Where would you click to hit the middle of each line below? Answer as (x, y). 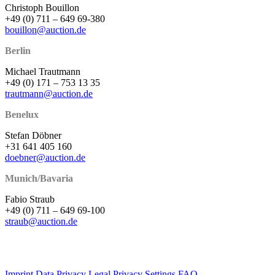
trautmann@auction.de (49, 93)
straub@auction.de (41, 221)
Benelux (22, 114)
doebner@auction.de (45, 157)
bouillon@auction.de (45, 29)
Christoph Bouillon (42, 7)
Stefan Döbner (33, 135)
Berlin (18, 50)
